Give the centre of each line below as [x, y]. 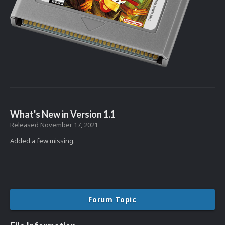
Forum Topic [113, 200]
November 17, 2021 [69, 125]
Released [25, 125]
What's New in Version [57, 114]
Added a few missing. [42, 141]
